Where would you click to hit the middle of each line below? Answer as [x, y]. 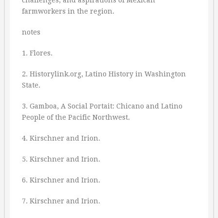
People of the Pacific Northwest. [76, 117]
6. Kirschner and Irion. [61, 180]
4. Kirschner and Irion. [61, 138]
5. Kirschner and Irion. [61, 159]
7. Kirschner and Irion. [61, 201]
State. [31, 85]
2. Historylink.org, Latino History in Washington [104, 74]
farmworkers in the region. [68, 11]
